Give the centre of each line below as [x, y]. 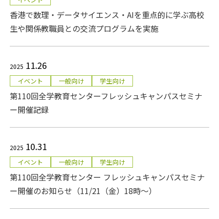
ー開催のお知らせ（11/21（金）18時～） [83, 190]
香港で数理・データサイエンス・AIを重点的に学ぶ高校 [107, 14]
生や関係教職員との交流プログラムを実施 [84, 28]
